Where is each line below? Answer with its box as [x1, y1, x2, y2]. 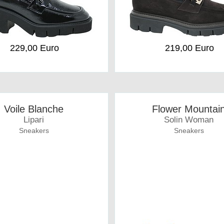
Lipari [23, 115, 44, 124]
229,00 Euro [9, 43, 59, 53]
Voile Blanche [4, 103, 64, 114]
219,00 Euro [164, 43, 214, 53]
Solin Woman [164, 115, 214, 124]
